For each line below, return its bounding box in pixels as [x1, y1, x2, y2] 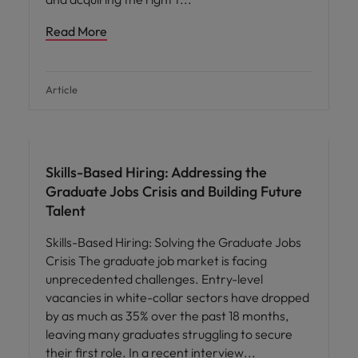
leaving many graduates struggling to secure [46, 326, 292, 342]
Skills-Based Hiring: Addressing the [46, 163, 267, 181]
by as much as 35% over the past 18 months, [46, 308, 288, 324]
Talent [46, 201, 86, 220]
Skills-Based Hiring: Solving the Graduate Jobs [46, 234, 301, 250]
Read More [46, 23, 107, 39]
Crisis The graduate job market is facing [46, 253, 267, 268]
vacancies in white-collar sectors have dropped [46, 289, 309, 305]
